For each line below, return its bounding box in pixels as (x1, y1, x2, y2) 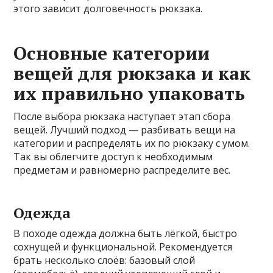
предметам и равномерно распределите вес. (13, 163, 231, 177)
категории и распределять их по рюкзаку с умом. (13, 136, 250, 151)
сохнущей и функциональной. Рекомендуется (13, 240, 233, 254)
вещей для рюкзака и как (13, 61, 251, 86)
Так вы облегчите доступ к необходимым (13, 150, 213, 164)
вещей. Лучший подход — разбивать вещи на (13, 123, 236, 137)
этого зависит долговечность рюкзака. (13, 2, 203, 16)
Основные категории (13, 41, 210, 66)
